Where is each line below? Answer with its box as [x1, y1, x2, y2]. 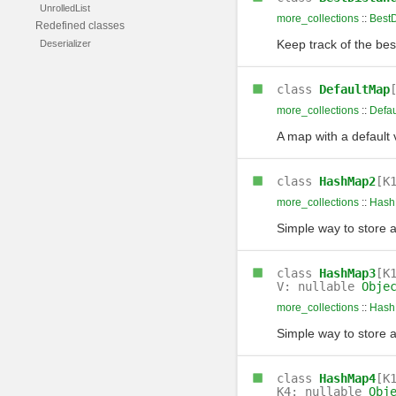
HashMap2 [318, 174, 376, 188]
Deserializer [40, 38, 91, 49]
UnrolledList [40, 3, 90, 13]
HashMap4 [318, 371, 376, 385]
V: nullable [276, 279, 362, 293]
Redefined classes [35, 19, 125, 32]
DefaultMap [318, 82, 390, 96]
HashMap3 [318, 266, 376, 280]
